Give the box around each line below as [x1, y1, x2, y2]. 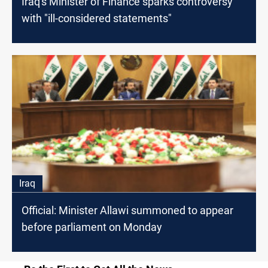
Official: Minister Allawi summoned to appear [22, 203, 233, 217]
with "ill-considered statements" [22, 12, 172, 25]
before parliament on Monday [22, 220, 162, 233]
